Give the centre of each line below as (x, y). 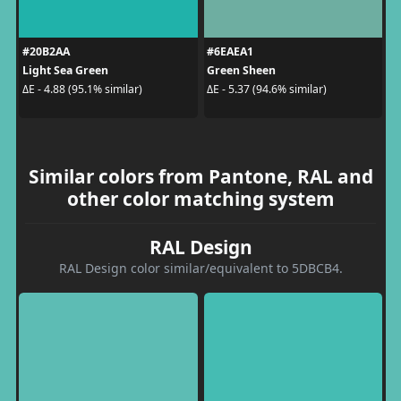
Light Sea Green (65, 70)
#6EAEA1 (230, 51)
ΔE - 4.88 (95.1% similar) (82, 89)
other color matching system (200, 198)
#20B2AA (46, 51)
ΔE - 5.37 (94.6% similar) (267, 89)
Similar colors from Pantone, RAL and (200, 176)
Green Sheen (241, 70)
